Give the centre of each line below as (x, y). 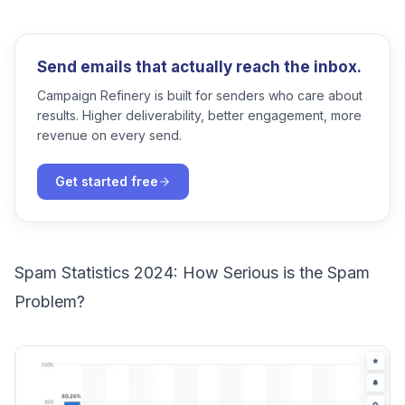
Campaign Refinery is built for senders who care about (200, 95)
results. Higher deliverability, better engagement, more (199, 115)
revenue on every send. (109, 135)
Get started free (107, 181)
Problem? (50, 301)
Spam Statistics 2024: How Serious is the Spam (192, 273)
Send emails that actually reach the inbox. (199, 67)
